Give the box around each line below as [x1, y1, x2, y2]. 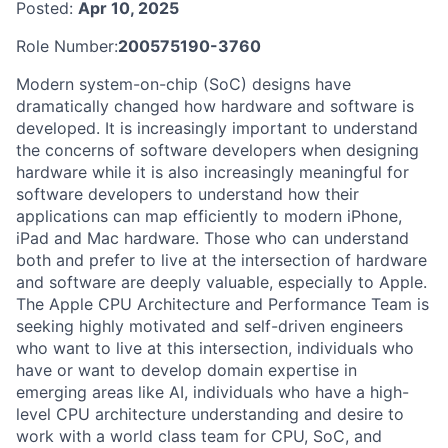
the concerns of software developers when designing [16, 139, 419, 160]
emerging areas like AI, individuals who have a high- [16, 381, 409, 402]
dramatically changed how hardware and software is [16, 95, 414, 116]
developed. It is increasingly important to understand [16, 117, 418, 138]
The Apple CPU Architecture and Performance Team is [16, 293, 429, 314]
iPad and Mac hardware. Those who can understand [16, 227, 409, 248]
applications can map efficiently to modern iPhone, [16, 205, 402, 226]
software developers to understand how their [16, 183, 359, 204]
